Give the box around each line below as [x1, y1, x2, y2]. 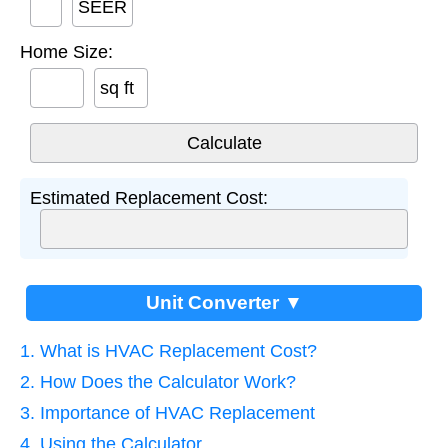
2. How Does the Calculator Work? [20, 372, 296, 392]
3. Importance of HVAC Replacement [20, 403, 315, 423]
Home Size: [20, 42, 113, 62]
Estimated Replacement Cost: [30, 188, 268, 208]
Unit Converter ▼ [145, 292, 303, 313]
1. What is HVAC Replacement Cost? [20, 341, 317, 361]
